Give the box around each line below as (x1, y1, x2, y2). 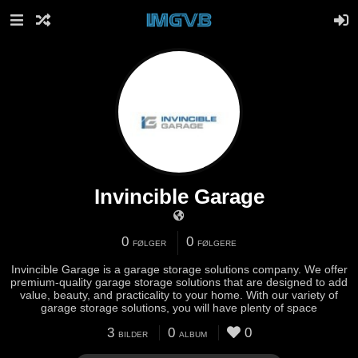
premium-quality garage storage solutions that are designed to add (10, 276, 348, 288)
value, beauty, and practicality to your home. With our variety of (20, 288, 338, 301)
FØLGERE (197, 239, 237, 248)
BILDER (117, 330, 148, 339)
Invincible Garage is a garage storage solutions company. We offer (10, 263, 348, 276)
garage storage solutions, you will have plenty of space (41, 301, 317, 314)
